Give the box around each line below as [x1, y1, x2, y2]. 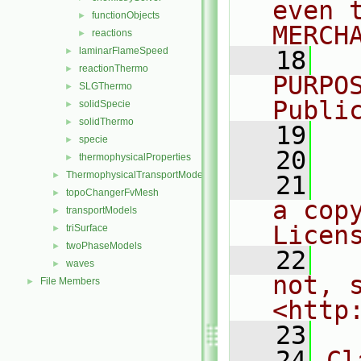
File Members [40, 276, 100, 287]
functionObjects [92, 10, 160, 21]
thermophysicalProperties [79, 151, 191, 163]
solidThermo [79, 116, 134, 127]
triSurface [66, 222, 108, 234]
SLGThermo [79, 81, 132, 92]
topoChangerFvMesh [66, 187, 159, 198]
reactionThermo [79, 63, 148, 74]
